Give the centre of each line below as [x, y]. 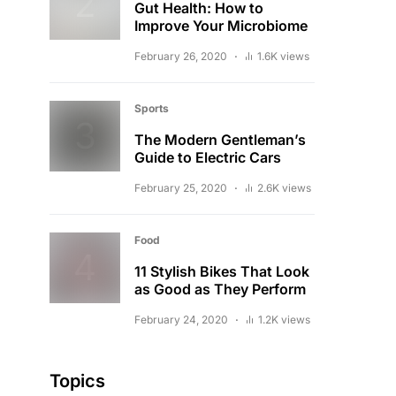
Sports [152, 108]
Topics [77, 381]
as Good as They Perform [220, 289]
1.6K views [283, 56]
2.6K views [284, 188]
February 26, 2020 [181, 56]
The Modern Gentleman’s [220, 140]
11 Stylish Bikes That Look [222, 271]
